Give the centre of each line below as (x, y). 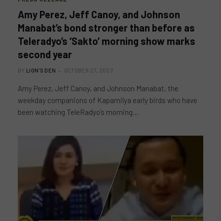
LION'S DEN (41, 70)
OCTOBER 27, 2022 (89, 70)
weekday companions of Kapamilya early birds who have (108, 100)
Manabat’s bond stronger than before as (106, 27)
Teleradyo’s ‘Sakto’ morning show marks (107, 41)
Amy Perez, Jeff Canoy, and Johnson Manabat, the (98, 88)
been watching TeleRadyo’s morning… (78, 112)
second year (45, 54)
